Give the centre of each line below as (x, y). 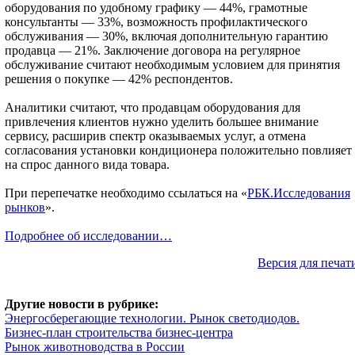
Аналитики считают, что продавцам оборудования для (153, 107)
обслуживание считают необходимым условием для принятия (172, 65)
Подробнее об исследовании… (88, 236)
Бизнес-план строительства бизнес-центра (119, 332)
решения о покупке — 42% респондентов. (119, 79)
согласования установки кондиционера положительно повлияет (178, 150)
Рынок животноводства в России (95, 347)
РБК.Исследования (299, 193)
